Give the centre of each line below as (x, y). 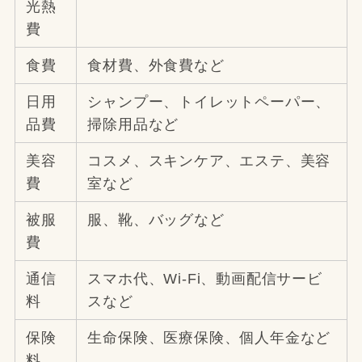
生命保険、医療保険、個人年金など (209, 337)
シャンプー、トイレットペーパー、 (209, 101)
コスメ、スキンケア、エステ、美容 (209, 160)
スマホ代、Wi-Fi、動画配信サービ (205, 278)
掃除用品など (133, 124)
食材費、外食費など (156, 65)
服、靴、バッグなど (156, 219)
